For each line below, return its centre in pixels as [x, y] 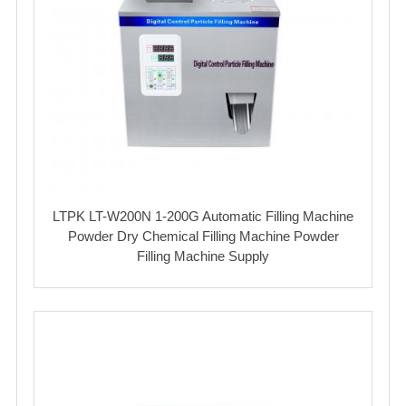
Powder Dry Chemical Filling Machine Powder [203, 236]
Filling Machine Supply [203, 256]
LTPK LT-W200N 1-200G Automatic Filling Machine [203, 216]
